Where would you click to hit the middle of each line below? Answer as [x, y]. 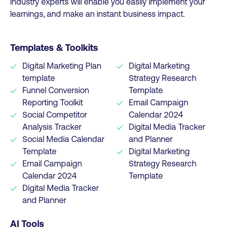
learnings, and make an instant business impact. [97, 14]
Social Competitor [55, 115]
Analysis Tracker [52, 127]
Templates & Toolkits [54, 48]
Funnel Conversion [56, 90]
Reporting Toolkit [53, 102]
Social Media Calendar [63, 139]
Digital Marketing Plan [62, 66]
